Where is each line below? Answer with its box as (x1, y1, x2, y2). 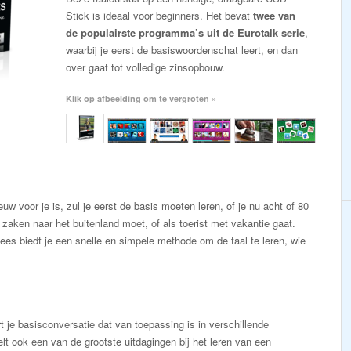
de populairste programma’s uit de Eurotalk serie (66, 25, 305, 40)
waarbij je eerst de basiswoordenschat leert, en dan (66, 42, 298, 57)
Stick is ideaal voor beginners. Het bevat (66, 8, 253, 23)
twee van (253, 8, 295, 23)
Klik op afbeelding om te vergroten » (66, 92, 216, 104)
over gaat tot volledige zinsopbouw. (66, 60, 225, 74)
